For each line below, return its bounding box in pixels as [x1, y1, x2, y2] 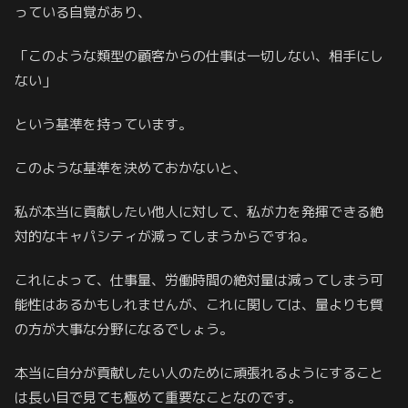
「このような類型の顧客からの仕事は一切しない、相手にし [15, 46, 383, 66]
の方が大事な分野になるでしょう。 [15, 319, 233, 339]
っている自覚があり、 [15, 2, 151, 22]
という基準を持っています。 [15, 114, 192, 134]
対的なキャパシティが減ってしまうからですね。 [15, 226, 315, 246]
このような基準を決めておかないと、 [15, 158, 247, 178]
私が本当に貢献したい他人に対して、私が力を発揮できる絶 [15, 201, 383, 221]
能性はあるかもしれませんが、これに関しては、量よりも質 [15, 294, 383, 314]
